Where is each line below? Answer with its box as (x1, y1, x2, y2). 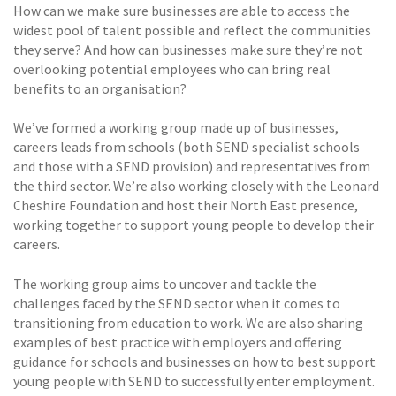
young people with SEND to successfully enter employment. (13, 371, 375, 390)
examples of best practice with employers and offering (13, 332, 342, 351)
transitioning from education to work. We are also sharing (13, 313, 363, 331)
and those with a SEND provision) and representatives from (13, 157, 370, 176)
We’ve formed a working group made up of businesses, (13, 118, 339, 137)
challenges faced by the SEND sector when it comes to (13, 293, 340, 312)
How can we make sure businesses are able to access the (13, 2, 350, 20)
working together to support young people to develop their (13, 216, 374, 234)
